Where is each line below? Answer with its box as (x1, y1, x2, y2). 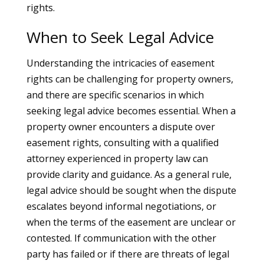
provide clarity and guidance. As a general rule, (26, 168, 232, 181)
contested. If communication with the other (26, 232, 216, 245)
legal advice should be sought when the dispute (26, 184, 236, 197)
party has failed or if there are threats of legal (26, 247, 229, 260)
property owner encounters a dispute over (26, 120, 215, 133)
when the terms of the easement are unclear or (26, 216, 236, 229)
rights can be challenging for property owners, (26, 72, 233, 85)
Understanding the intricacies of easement (26, 57, 214, 70)
